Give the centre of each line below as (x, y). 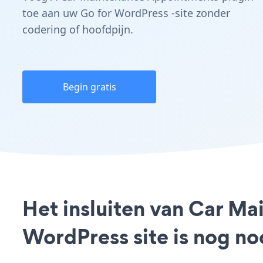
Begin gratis (89, 87)
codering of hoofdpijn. (78, 29)
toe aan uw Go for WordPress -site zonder (126, 13)
